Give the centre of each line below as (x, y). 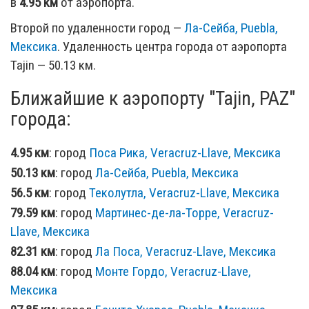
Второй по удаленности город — (97, 28)
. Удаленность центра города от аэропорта (172, 46)
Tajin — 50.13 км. (53, 65)
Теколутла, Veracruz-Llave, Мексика (184, 192)
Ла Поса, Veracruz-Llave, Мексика (186, 251)
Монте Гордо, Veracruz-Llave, (173, 271)
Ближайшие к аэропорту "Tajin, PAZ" (153, 98)
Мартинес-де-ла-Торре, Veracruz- (185, 212)
